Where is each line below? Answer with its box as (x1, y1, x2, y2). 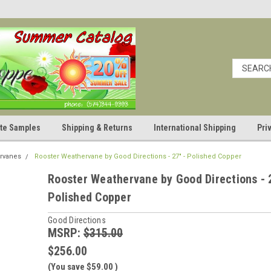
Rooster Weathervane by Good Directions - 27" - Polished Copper (34, 152, 241, 160)
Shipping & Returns (62, 123, 132, 132)
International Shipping (154, 123, 236, 132)
